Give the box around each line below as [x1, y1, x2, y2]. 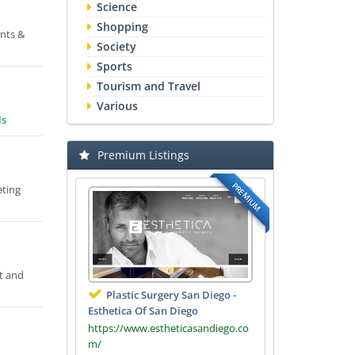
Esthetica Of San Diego [87, 303, 198, 318]
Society [96, 39, 136, 54]
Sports [96, 59, 132, 74]
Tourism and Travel [96, 78, 200, 94]
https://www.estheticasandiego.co [87, 320, 249, 335]
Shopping [96, 19, 148, 34]
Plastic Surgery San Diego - [105, 287, 236, 302]
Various [96, 98, 138, 113]
